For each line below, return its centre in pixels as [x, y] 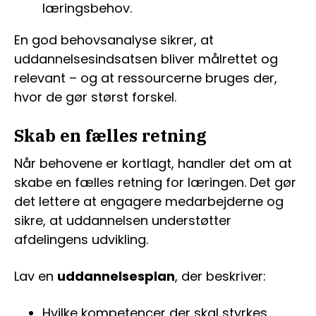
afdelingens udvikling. [81, 239]
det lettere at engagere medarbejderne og [149, 201]
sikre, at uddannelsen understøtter [123, 220]
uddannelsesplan [116, 276]
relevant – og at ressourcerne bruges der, [146, 78]
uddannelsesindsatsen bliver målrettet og [146, 59]
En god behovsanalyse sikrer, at [114, 40]
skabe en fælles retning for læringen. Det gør [155, 182]
